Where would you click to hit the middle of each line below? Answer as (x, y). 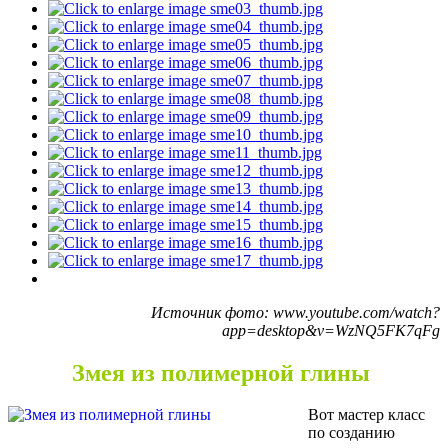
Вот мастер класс (366, 415)
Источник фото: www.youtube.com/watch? (295, 312)
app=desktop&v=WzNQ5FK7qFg (331, 330)
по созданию (351, 433)
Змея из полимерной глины (224, 372)
